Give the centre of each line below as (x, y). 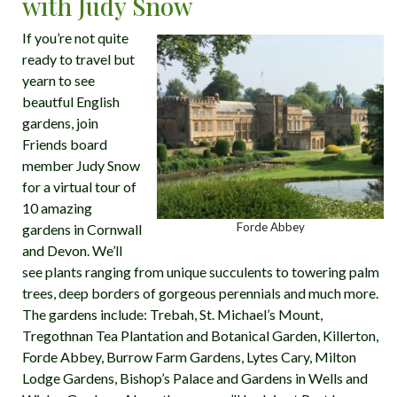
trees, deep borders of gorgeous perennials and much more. (200, 293)
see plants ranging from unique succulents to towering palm (201, 272)
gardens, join (60, 123)
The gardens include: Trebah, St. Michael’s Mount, (172, 314)
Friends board (65, 144)
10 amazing (57, 208)
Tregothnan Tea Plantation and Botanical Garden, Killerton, (200, 335)
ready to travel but (78, 59)
